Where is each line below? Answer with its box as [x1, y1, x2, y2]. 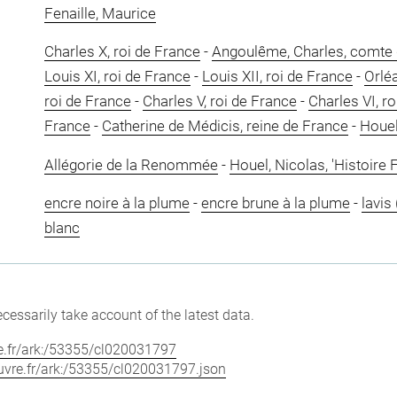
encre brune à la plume [200, 194, 350, 212]
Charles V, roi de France [142, 92, 297, 110]
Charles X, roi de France [43, 43, 200, 60]
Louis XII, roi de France [201, 67, 353, 85]
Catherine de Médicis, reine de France [101, 117, 348, 135]
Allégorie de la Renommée [43, 155, 218, 174]
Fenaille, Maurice [43, 4, 156, 22]
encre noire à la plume [43, 194, 190, 212]
